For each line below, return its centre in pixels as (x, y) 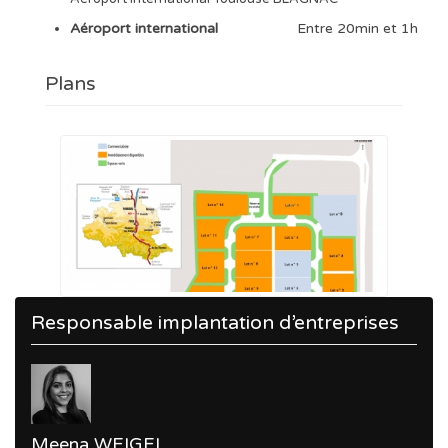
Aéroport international (144, 28)
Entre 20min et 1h (357, 28)
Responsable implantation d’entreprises (215, 322)
